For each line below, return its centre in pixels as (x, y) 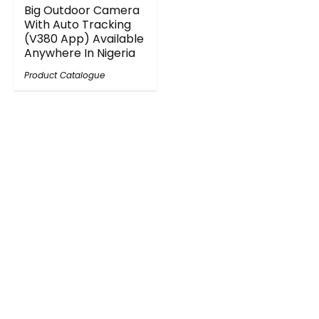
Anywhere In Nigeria (80, 53)
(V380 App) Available (84, 39)
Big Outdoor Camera (82, 10)
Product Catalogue (65, 75)
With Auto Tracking (78, 25)
